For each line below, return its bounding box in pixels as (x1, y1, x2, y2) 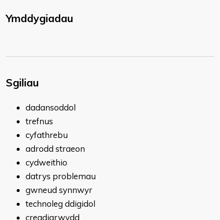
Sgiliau (6, 76, 39, 89)
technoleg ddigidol (26, 198, 95, 209)
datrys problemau (26, 171, 96, 181)
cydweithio (26, 157, 67, 167)
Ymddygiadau (6, 12, 73, 25)
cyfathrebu (26, 130, 68, 140)
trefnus (26, 116, 53, 126)
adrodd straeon (26, 143, 85, 154)
